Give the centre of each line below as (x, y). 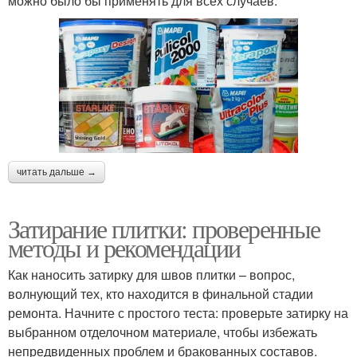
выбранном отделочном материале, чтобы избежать (163, 331)
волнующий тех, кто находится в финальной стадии (161, 293)
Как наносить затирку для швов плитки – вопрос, (151, 274)
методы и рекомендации (124, 247)
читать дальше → (57, 172)
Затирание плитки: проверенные (164, 228)
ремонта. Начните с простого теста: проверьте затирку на (178, 312)
